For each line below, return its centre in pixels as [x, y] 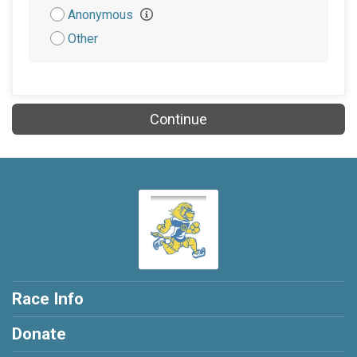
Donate [39, 334]
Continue [178, 119]
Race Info [48, 299]
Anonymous [102, 14]
